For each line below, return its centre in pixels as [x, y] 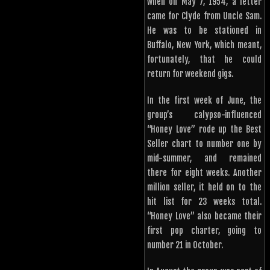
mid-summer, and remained [204, 159]
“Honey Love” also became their [204, 216]
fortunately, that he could [204, 60]
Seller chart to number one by [204, 144]
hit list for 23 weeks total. [204, 202]
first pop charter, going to [204, 231]
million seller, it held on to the [204, 187]
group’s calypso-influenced [204, 115]
